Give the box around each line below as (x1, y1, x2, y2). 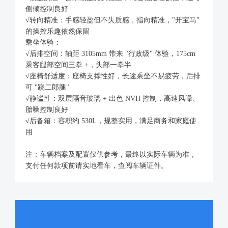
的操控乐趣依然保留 (25, 27, 90, 35)
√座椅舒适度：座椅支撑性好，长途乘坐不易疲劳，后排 (25, 72, 201, 80)
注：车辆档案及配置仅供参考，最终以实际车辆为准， (25, 150, 196, 158)
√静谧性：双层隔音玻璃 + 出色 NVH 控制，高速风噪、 (25, 94, 199, 102)
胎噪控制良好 (25, 105, 68, 113)
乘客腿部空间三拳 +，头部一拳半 (25, 61, 131, 69)
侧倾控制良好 (25, 5, 68, 13)
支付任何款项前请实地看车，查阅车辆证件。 (25, 161, 168, 169)
